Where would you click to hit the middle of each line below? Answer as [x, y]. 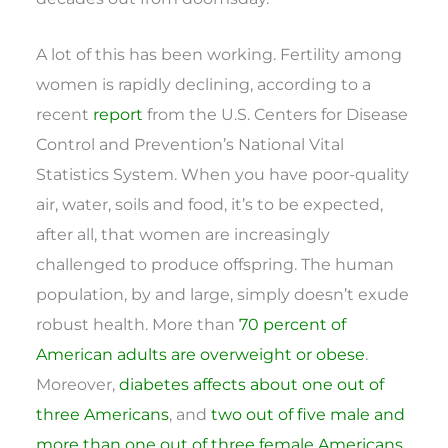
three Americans [103, 414]
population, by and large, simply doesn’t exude [223, 294]
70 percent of [293, 324]
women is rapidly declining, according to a [204, 84]
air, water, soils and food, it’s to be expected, [210, 204]
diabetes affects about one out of [252, 384]
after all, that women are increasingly [183, 234]
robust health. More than [138, 324]
